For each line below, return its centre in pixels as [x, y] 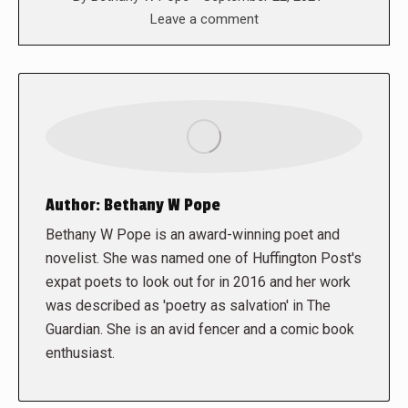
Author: [73, 204]
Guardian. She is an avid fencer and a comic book [200, 329]
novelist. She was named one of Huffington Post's [204, 258]
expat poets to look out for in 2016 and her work [198, 281]
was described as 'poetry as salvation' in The [188, 305]
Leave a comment [204, 19]
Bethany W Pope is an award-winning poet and [193, 234]
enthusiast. [80, 352]
